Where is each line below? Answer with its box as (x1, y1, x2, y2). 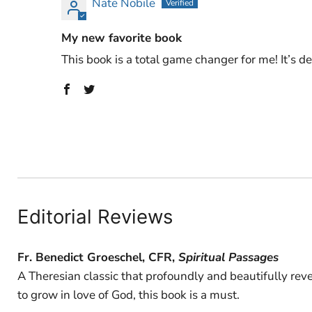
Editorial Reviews (17, 204, 173, 228)
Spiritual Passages (178, 249, 279, 265)
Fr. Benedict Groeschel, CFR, (17, 249, 178, 265)
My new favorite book (61, 29, 182, 46)
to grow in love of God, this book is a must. (17, 286, 240, 303)
